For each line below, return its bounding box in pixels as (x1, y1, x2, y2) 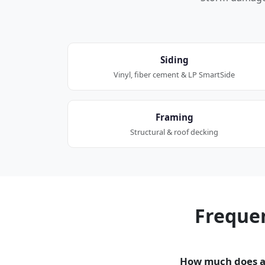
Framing (155, 111, 193, 123)
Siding (160, 53, 189, 66)
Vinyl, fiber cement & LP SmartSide (114, 69, 235, 80)
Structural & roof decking (130, 126, 219, 137)
